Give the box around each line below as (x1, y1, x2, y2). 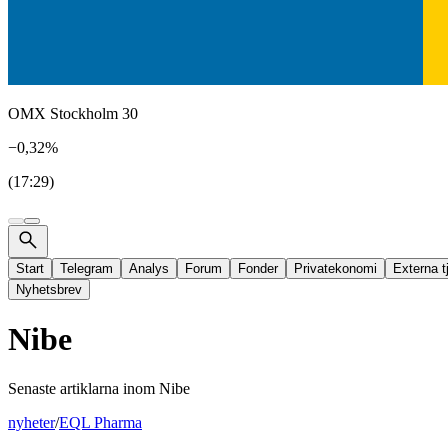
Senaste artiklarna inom (8, 379, 159, 397)
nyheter (8, 413, 55, 431)
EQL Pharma (59, 413, 142, 431)
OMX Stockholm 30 (8, 105, 138, 122)
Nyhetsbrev (16, 282, 82, 297)
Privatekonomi (294, 261, 377, 276)
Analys (129, 261, 169, 276)
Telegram (60, 261, 113, 276)
